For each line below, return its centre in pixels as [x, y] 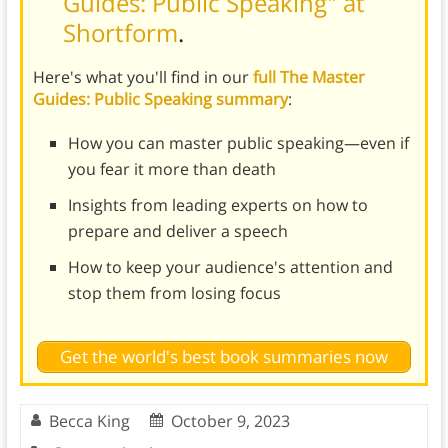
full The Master [308, 76]
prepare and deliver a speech [177, 230]
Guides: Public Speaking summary [160, 98]
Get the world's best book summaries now [223, 357]
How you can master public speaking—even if [238, 142]
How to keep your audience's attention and [230, 266]
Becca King [89, 421]
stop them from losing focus [174, 292]
